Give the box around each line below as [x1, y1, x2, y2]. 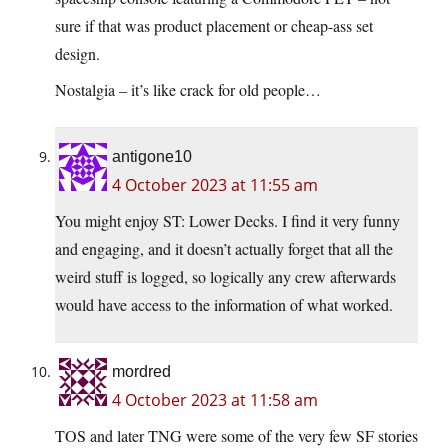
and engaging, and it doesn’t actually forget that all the [55, 237, 393, 259]
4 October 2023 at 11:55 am [112, 173, 318, 196]
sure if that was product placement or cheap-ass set [55, 14, 373, 36]
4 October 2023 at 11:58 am [112, 388, 318, 411]
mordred [112, 362, 171, 380]
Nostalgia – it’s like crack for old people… [55, 78, 321, 100]
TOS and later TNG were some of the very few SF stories [55, 424, 418, 446]
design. [55, 42, 100, 64]
